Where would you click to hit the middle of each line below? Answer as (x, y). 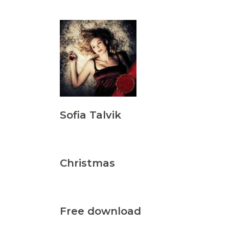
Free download (100, 211)
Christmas (87, 163)
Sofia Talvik (90, 115)
